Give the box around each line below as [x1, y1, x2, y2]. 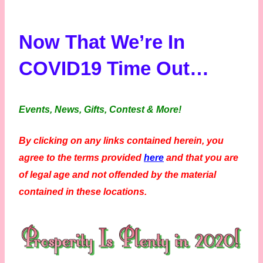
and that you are [166, 153, 238, 163]
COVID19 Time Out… [19, 58, 209, 80]
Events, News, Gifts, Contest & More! [19, 104, 181, 115]
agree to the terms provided [19, 153, 141, 163]
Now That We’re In [19, 31, 185, 53]
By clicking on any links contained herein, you [19, 136, 224, 146]
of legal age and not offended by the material [19, 170, 216, 180]
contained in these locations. [19, 187, 147, 197]
